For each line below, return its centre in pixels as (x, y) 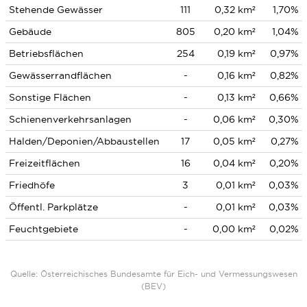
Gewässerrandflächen (60, 75)
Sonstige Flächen (50, 97)
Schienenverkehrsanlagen (70, 119)
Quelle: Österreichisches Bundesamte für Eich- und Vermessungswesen (153, 274)
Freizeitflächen (44, 163)
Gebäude (30, 32)
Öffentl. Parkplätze (53, 207)
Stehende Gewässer (56, 10)
